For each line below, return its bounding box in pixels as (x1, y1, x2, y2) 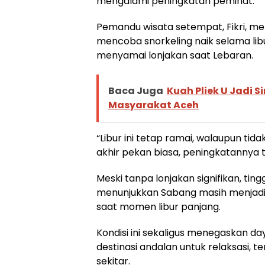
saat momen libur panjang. (96, 200, 221, 214)
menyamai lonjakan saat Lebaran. (96, 49, 253, 63)
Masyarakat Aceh (108, 98, 199, 112)
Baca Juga (108, 84, 163, 98)
